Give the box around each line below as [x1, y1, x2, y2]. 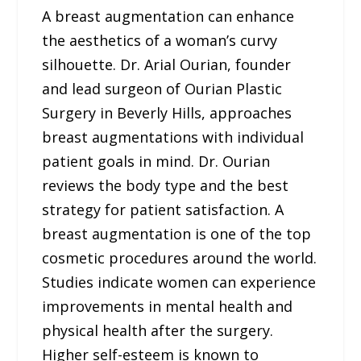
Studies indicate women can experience [42, 272, 317, 293]
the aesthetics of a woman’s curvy [42, 31, 278, 51]
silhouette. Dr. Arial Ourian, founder [42, 55, 292, 75]
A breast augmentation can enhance [42, 6, 295, 27]
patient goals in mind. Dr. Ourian [42, 151, 271, 172]
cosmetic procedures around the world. [42, 248, 317, 268]
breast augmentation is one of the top [42, 224, 312, 244]
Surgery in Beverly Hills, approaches [42, 103, 293, 123]
